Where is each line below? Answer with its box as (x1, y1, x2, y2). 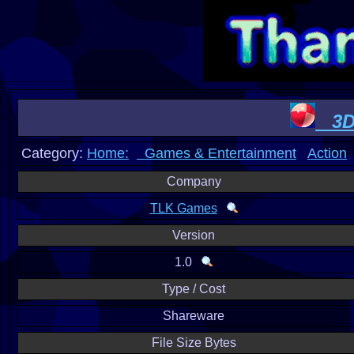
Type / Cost (162, 282, 225, 296)
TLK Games (149, 201, 217, 215)
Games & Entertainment (137, 145, 296, 161)
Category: (21, 145, 87, 161)
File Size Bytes (151, 336, 236, 349)
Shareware (163, 309, 224, 322)
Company (166, 175, 221, 188)
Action (307, 145, 347, 161)
